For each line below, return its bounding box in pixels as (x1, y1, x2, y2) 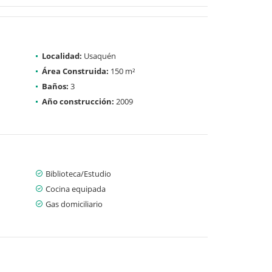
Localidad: (42, 50, 82, 61)
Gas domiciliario (46, 198, 103, 209)
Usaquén (82, 50, 116, 61)
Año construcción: (42, 95, 114, 107)
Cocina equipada (46, 183, 106, 194)
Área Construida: (42, 65, 109, 76)
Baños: (42, 80, 69, 92)
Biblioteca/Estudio (46, 168, 111, 179)
